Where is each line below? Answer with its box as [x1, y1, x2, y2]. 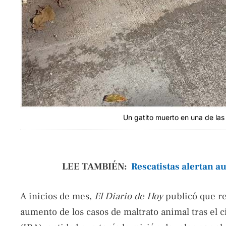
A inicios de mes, [20, 190, 94, 203]
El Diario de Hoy [94, 190, 163, 203]
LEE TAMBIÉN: [62, 160, 129, 173]
